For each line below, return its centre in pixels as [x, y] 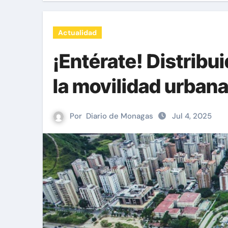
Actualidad [77, 33]
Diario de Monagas [120, 116]
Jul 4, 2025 [192, 116]
